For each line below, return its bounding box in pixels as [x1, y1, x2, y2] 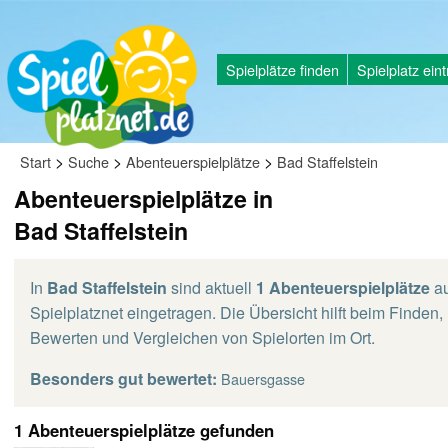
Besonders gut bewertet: [30, 367, 217, 390]
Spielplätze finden [225, 58, 339, 80]
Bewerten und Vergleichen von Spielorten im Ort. [30, 326, 375, 349]
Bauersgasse [221, 368, 305, 389]
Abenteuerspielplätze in [14, 182, 273, 215]
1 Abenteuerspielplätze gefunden [14, 418, 274, 442]
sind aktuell [167, 276, 256, 299]
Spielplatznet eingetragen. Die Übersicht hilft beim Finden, [30, 301, 443, 324]
